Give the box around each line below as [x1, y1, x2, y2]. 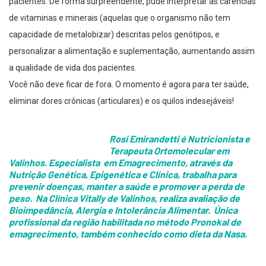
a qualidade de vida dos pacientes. [9, 62, 137, 72]
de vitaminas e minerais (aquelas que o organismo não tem [9, 12, 230, 23]
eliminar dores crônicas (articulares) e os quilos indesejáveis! [9, 96, 234, 106]
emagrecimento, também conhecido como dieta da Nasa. [9, 227, 247, 239]
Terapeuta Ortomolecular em [109, 144, 229, 156]
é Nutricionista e [179, 132, 250, 144]
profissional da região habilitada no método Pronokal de [9, 216, 241, 227]
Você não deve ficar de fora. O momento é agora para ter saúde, [9, 79, 249, 89]
